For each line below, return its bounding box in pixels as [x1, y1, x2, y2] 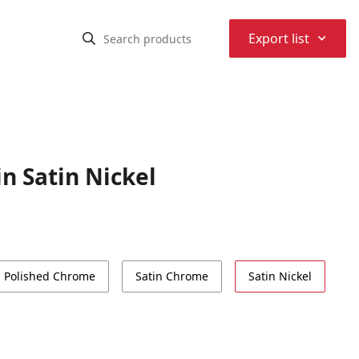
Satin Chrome [135, 268, 208, 284]
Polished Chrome [4, 268, 95, 284]
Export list [248, 30, 309, 47]
